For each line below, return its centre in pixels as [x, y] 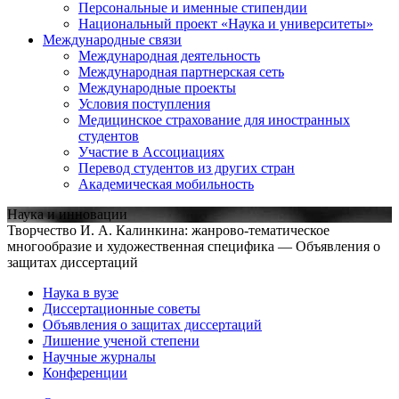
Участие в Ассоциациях [151, 151]
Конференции [85, 372]
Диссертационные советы [122, 308]
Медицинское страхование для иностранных [214, 119]
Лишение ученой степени [121, 340]
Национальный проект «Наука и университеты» [226, 23]
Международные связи [112, 39]
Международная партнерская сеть [181, 71]
